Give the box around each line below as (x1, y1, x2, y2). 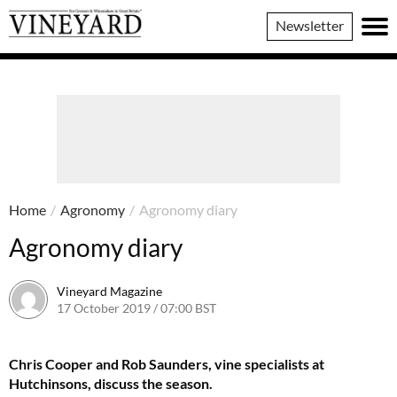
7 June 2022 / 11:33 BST (216, 300, 348, 315)
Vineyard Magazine (57, 283, 162, 299)
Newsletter (276, 17, 344, 34)
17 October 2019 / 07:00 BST (57, 300, 216, 315)
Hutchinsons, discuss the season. (9, 375, 215, 392)
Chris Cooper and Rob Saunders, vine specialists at (9, 355, 324, 372)
